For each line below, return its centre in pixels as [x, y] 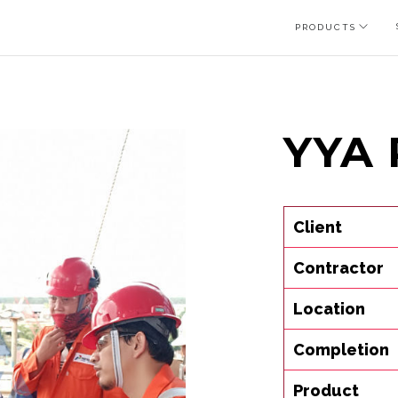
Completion [341, 350]
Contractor [338, 268]
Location [329, 309]
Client [318, 227]
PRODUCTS [326, 27]
